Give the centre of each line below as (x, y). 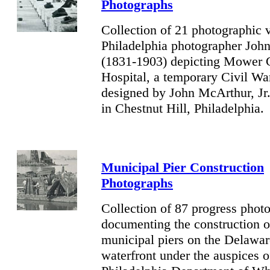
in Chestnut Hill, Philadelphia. (183, 108)
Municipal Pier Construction (183, 167)
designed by (135, 93)
